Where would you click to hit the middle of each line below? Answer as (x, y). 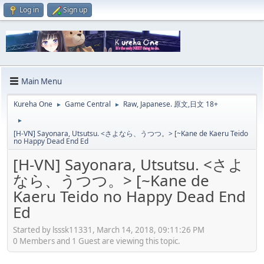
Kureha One (33, 104)
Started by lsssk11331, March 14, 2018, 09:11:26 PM (109, 230)
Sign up (75, 10)
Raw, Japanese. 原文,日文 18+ (171, 104)
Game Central (88, 104)
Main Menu (42, 81)
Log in (29, 10)
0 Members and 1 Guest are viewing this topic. (97, 241)
